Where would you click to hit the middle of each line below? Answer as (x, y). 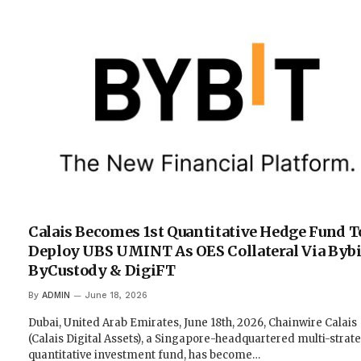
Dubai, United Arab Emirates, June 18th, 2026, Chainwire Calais (193, 323)
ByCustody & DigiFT (102, 271)
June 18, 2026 (116, 296)
